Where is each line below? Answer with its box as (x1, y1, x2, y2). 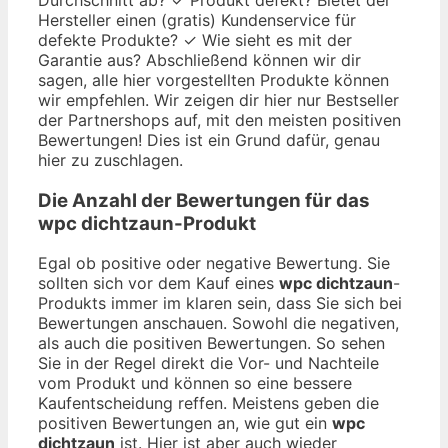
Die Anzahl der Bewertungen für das (38, 188, 370, 212)
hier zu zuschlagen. (38, 149, 183, 170)
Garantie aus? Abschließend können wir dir (38, 49, 361, 70)
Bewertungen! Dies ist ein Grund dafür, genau (38, 129, 380, 150)
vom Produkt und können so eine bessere (38, 373, 352, 394)
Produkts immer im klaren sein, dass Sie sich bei (38, 293, 402, 314)
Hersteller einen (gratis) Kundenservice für (38, 9, 356, 30)
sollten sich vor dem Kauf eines (38, 273, 279, 294)
